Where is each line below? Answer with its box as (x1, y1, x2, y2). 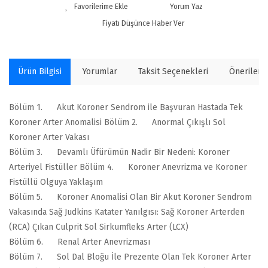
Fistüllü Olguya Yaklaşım (9, 176, 103, 187)
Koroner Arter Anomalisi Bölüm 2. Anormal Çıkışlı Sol (9, 117, 226, 127)
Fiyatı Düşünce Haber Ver (102, 19, 184, 28)
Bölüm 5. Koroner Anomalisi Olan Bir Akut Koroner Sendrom (9, 191, 252, 202)
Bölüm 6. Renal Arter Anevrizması (9, 236, 150, 247)
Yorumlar (83, 66, 117, 77)
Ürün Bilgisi (18, 66, 62, 77)
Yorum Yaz (170, 2, 203, 11)
